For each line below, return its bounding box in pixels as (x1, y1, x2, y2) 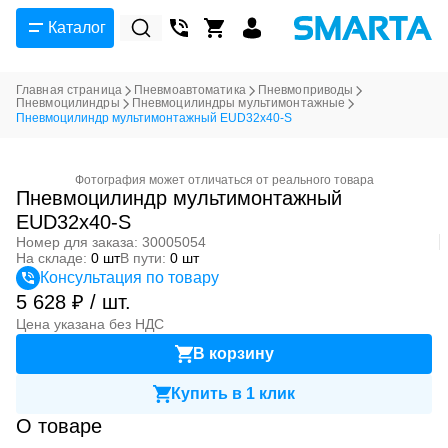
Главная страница (16, 83, 122, 97)
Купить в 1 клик (171, 385, 295, 402)
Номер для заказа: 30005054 (16, 234, 206, 250)
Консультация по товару (40, 269, 219, 286)
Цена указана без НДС (16, 316, 164, 332)
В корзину (192, 345, 274, 362)
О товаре (16, 415, 102, 437)
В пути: (120, 250, 170, 266)
